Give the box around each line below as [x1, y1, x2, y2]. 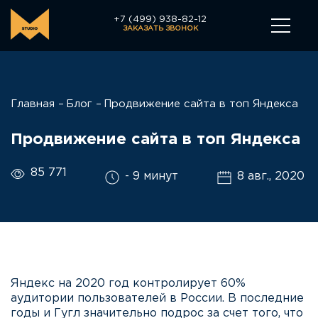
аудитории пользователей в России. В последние [11, 293, 304, 304]
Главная [11, 99, 55, 109]
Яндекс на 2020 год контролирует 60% [11, 278, 246, 289]
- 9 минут [125, 171, 179, 182]
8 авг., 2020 [236, 171, 305, 182]
